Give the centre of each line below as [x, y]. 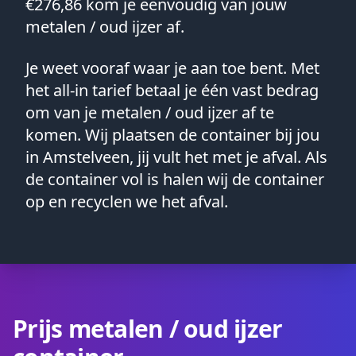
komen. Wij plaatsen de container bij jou [172, 135]
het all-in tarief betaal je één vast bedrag [172, 90]
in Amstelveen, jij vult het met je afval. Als [176, 157]
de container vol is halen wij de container [175, 179]
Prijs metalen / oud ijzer [148, 329]
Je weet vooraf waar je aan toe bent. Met [172, 68]
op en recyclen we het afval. [127, 201]
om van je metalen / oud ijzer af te [150, 112]
